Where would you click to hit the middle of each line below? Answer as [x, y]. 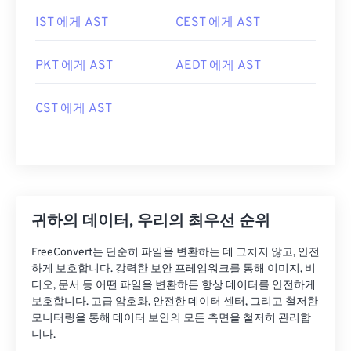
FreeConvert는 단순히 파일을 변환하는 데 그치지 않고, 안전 [175, 253]
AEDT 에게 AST [218, 66]
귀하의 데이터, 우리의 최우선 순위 [151, 222]
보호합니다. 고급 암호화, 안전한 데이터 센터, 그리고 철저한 [175, 302]
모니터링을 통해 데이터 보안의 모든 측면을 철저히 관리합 [171, 318]
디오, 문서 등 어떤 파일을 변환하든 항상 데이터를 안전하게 [174, 286]
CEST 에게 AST [218, 23]
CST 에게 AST [74, 109]
